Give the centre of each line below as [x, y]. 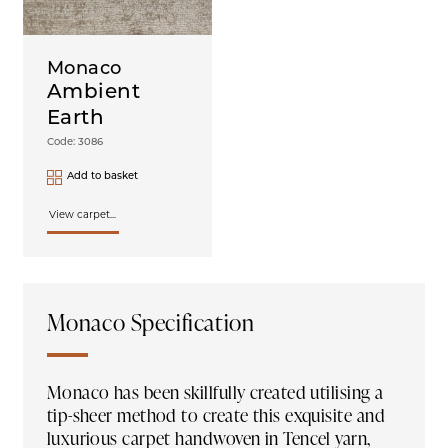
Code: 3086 [74, 142]
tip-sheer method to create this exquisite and [216, 414]
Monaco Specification [150, 321]
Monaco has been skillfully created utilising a [215, 391]
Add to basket [102, 177]
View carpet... [83, 215]
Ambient [93, 92]
